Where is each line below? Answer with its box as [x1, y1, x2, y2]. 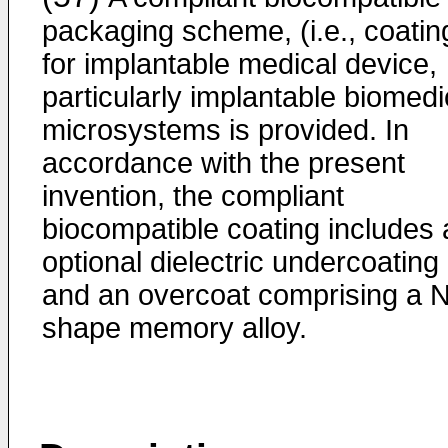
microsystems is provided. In [42, 114, 409, 146]
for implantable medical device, [42, 48, 437, 80]
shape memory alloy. [42, 312, 307, 344]
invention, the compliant [42, 180, 344, 212]
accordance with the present [42, 147, 405, 179]
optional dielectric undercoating [42, 246, 439, 278]
